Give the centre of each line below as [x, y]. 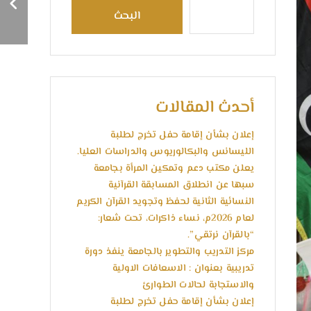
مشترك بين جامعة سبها [116, 16]
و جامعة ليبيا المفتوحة [123, 33]
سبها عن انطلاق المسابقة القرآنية [181, 185]
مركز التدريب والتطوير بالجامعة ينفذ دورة [169, 252]
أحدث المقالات [204, 108]
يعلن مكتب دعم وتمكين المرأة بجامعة [174, 169]
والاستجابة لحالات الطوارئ [198, 285]
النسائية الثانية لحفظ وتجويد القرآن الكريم [165, 202]
